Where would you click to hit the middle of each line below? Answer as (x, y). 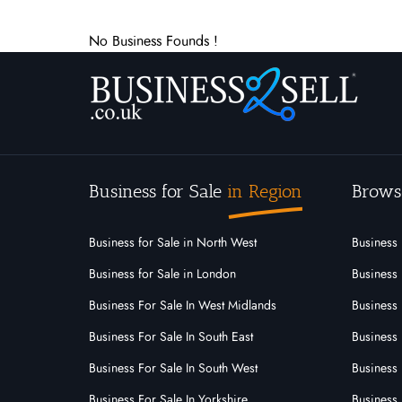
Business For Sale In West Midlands (183, 306)
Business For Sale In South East (171, 337)
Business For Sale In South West (173, 369)
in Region (265, 191)
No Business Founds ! (153, 41)
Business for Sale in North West (173, 243)
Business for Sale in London (162, 275)
